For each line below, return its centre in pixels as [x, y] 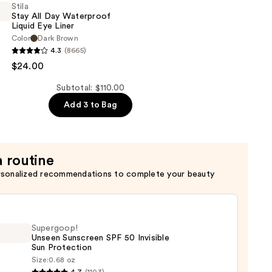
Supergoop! [55, 229]
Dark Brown [58, 39]
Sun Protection [62, 248]
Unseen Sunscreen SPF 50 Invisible [100, 238]
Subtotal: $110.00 [91, 88]
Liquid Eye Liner [43, 26]
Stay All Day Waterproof [61, 17]
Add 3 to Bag [91, 105]
